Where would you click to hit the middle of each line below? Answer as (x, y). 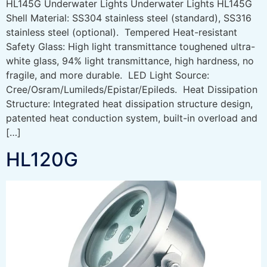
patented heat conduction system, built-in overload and (132, 118)
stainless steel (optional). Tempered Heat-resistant (122, 32)
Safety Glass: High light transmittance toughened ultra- (131, 47)
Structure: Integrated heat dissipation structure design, (129, 104)
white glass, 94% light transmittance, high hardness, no (130, 61)
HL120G (42, 159)
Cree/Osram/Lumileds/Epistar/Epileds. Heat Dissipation (132, 90)
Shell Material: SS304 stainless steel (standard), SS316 (129, 18)
